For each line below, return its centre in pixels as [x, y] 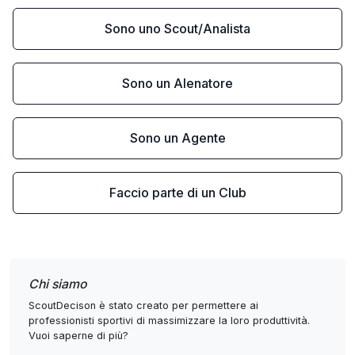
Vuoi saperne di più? [78, 336]
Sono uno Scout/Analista [177, 29]
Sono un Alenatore [177, 83]
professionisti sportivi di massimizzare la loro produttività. [169, 321]
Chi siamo [58, 284]
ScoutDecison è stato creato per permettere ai [143, 305]
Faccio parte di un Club [177, 193]
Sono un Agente [177, 138]
